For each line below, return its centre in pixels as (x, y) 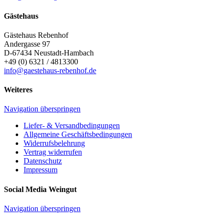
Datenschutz (43, 161)
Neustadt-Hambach (64, 53)
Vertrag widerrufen (53, 152)
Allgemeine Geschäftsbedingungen (78, 135)
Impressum (41, 170)
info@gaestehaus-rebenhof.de (50, 70)
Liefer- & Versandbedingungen (72, 126)
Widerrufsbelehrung (54, 143)
